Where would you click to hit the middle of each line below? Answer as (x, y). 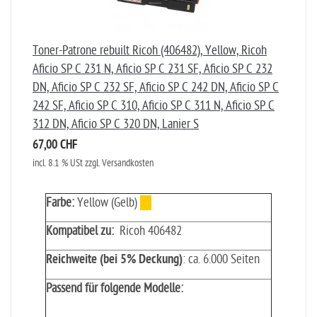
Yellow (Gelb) (107, 203)
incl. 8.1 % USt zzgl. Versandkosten (93, 163)
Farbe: (60, 203)
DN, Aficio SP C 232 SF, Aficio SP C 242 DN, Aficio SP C (156, 87)
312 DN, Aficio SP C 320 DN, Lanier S (116, 124)
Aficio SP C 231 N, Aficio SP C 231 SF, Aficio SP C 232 (152, 69)
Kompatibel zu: (80, 231)
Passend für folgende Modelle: (115, 288)
